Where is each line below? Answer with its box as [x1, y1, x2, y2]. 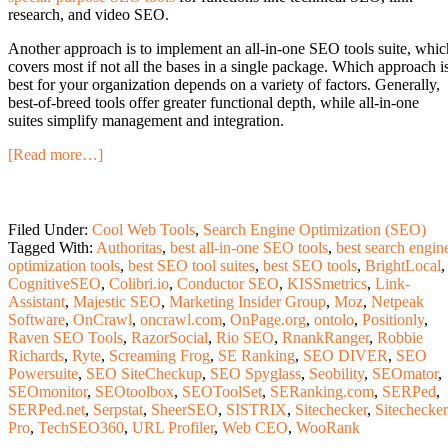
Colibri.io [109, 274, 169, 292]
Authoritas [96, 238, 162, 256]
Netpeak [371, 292, 424, 310]
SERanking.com [270, 382, 374, 400]
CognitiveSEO [8, 274, 101, 292]
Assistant [8, 292, 65, 310]
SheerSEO [151, 400, 218, 418]
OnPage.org [230, 310, 306, 328]
